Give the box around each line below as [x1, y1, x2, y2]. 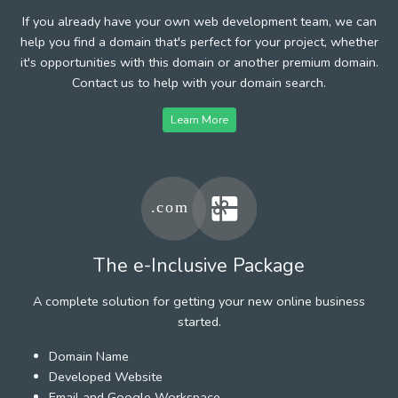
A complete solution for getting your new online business [33, 291, 365, 310]
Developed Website [49, 367, 163, 386]
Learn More [170, 111, 228, 127]
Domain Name [49, 346, 129, 365]
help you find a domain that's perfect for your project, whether [20, 32, 378, 51]
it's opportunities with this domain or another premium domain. [20, 52, 378, 71]
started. [177, 312, 221, 330]
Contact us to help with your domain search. [72, 73, 326, 92]
